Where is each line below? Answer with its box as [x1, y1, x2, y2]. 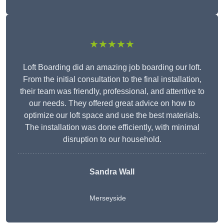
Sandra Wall [89, 167, 134, 176]
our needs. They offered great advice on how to [29, 99, 195, 108]
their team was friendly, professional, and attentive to [19, 87, 204, 96]
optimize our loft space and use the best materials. [23, 111, 200, 120]
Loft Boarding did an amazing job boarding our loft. [22, 63, 201, 72]
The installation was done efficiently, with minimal [24, 123, 199, 132]
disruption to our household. [62, 135, 161, 144]
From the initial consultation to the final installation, [22, 75, 201, 84]
